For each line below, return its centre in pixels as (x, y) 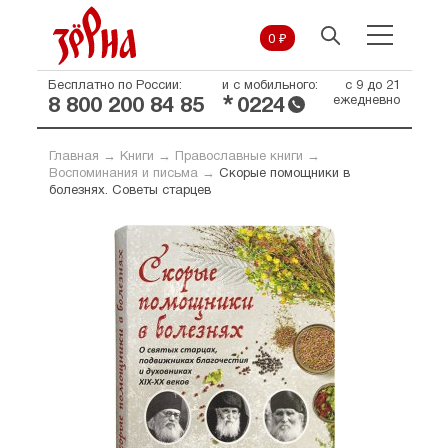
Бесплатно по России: (114, 86)
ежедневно (366, 101)
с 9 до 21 (372, 86)
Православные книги (238, 157)
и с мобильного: (269, 86)
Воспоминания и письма (123, 174)
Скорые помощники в (284, 174)
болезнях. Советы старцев (129, 191)
